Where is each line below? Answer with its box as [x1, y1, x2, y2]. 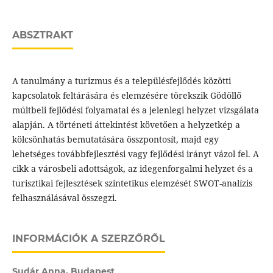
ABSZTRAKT [12, 29, 73, 41]
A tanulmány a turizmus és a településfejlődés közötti [12, 75, 231, 87]
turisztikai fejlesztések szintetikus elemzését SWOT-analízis [12, 177, 252, 190]
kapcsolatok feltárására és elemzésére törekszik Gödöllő [12, 90, 241, 102]
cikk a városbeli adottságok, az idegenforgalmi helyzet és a [12, 163, 253, 175]
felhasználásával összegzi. [12, 192, 117, 204]
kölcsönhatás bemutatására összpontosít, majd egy [12, 133, 219, 146]
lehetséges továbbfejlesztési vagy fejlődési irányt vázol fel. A [12, 148, 259, 160]
